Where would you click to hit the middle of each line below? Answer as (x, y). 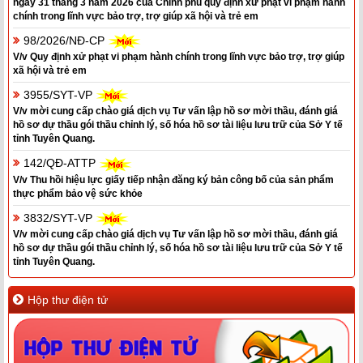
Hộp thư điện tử (68, 300)
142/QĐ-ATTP (61, 163)
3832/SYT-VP (60, 218)
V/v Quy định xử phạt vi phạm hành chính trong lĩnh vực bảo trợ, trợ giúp (179, 57)
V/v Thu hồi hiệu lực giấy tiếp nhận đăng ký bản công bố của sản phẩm (173, 179)
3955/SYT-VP (60, 95)
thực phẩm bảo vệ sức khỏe (78, 193)
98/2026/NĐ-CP (66, 40)
